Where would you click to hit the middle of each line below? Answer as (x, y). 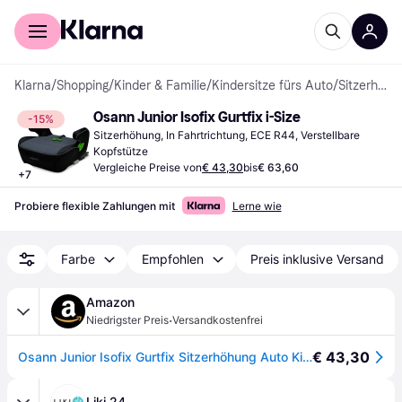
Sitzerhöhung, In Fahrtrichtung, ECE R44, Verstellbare (227, 135)
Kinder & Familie (160, 86)
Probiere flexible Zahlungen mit (95, 206)
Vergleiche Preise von (148, 167)
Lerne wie (257, 206)
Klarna (33, 86)
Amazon (110, 302)
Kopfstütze (121, 151)
